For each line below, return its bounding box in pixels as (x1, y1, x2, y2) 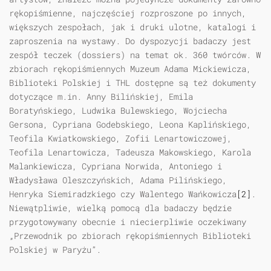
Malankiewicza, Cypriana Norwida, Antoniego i (9, 160, 222, 172)
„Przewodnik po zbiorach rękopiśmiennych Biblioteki (9, 230, 251, 242)
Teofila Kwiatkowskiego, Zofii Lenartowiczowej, (9, 132, 232, 145)
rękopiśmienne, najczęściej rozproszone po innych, (9, 7, 246, 19)
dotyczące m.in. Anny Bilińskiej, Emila (9, 91, 193, 103)
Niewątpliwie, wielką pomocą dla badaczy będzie (9, 202, 232, 214)
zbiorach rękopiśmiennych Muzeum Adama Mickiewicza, (9, 63, 251, 75)
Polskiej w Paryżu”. (9, 244, 101, 256)
